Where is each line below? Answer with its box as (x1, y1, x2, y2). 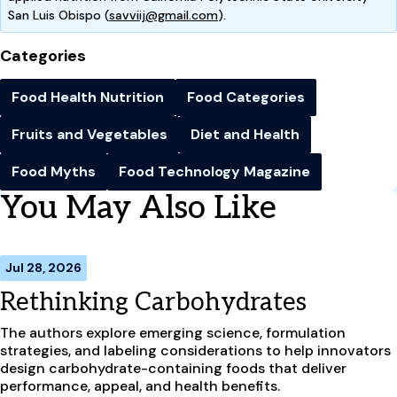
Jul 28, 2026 (5, 259, 82, 276)
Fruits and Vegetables (12, 124, 167, 144)
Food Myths (12, 161, 96, 181)
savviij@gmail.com (109, 6, 218, 23)
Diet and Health (191, 124, 300, 144)
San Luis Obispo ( (8, 6, 109, 23)
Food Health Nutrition (12, 87, 164, 106)
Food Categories (187, 87, 305, 106)
